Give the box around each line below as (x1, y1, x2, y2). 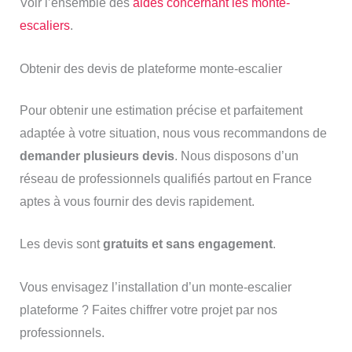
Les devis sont (19, 237, 103, 251)
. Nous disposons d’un (174, 148, 299, 163)
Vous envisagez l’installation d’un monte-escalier (19, 280, 291, 294)
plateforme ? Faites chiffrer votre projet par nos (19, 302, 277, 317)
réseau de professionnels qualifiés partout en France (19, 171, 312, 185)
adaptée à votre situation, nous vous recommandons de (19, 126, 327, 140)
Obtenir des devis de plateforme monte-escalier (19, 61, 282, 75)
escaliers (19, 19, 70, 33)
